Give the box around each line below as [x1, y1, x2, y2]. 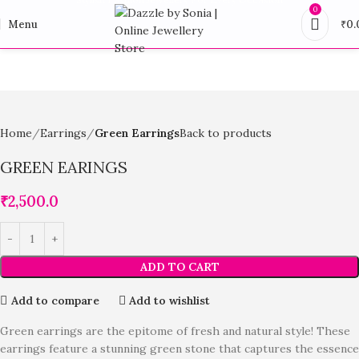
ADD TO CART [139, 260, 220, 274]
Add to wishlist [129, 292, 211, 308]
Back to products [179, 126, 272, 140]
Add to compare [10, 292, 99, 308]
